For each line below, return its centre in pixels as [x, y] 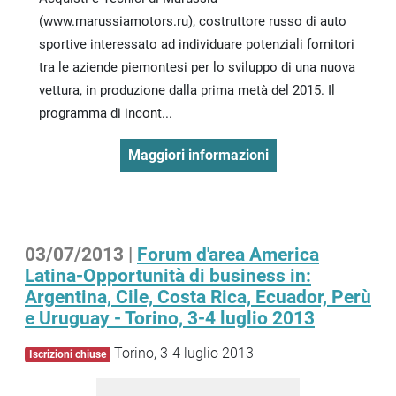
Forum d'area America [228, 254]
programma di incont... [106, 113]
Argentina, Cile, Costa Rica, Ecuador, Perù [198, 297]
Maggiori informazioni [198, 155]
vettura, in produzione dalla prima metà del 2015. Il [187, 90]
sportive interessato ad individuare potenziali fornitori [197, 44]
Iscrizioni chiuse [67, 354]
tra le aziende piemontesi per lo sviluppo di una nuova [197, 67]
